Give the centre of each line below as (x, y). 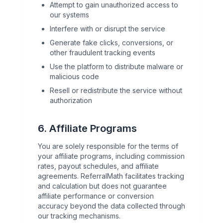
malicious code (74, 76)
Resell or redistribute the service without (116, 90)
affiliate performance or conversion (96, 196)
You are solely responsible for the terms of (108, 146)
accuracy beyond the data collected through (111, 206)
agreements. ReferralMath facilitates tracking (111, 176)
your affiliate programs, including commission (111, 156)
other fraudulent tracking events (103, 53)
